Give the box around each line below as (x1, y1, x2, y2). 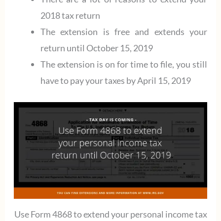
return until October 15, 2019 (40, 42, 153, 53)
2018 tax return (40, 10, 100, 21)
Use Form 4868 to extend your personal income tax (14, 208, 207, 220)
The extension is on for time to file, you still (40, 59, 208, 70)
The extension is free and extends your (40, 26, 208, 37)
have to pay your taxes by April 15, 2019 (40, 75, 191, 86)
